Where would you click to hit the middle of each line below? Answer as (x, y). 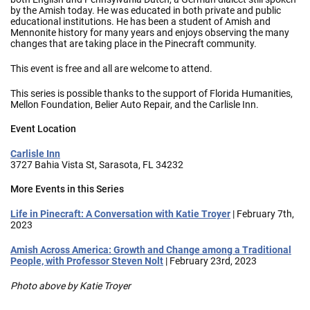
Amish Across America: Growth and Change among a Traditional (151, 250)
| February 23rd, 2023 (210, 261)
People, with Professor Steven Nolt (87, 261)
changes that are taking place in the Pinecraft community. (134, 44)
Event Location (43, 129)
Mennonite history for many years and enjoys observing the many (150, 33)
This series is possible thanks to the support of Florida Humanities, (152, 94)
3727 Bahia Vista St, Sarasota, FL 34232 (97, 165)
